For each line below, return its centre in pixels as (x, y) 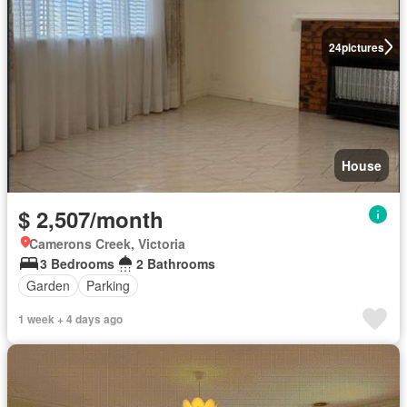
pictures (362, 47)
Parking (108, 285)
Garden (48, 285)
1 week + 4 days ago (70, 318)
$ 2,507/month (91, 218)
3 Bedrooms (77, 263)
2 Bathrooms (176, 263)
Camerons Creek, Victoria (107, 243)
